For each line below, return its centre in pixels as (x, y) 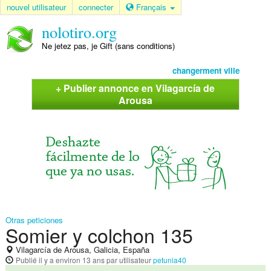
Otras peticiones (34, 220)
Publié (27, 260)
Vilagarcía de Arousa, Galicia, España (81, 250)
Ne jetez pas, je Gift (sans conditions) (108, 46)
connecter (96, 7)
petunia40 (169, 260)
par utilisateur (129, 260)
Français (152, 7)
